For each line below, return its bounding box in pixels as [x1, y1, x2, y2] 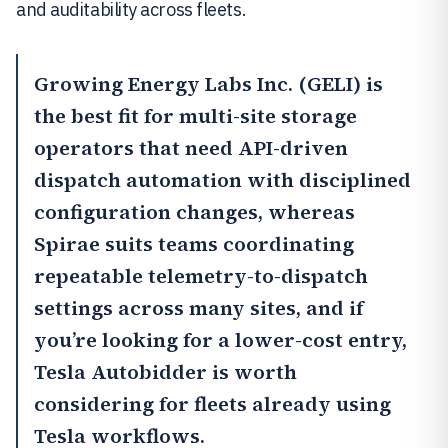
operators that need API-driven [34, 134, 348, 162]
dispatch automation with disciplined [34, 166, 411, 194]
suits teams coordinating [100, 230, 354, 258]
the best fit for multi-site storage [34, 102, 357, 130]
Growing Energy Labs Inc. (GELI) [34, 70, 361, 98]
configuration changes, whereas [34, 198, 355, 226]
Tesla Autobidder [34, 358, 207, 386]
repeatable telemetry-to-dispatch [34, 262, 368, 290]
